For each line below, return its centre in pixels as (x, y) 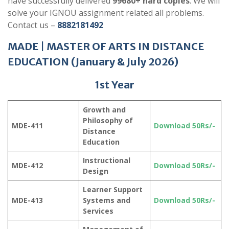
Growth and (104, 110)
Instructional (107, 161)
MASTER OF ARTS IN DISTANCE (125, 47)
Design (96, 171)
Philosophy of (108, 121)
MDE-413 (27, 200)
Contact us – (32, 25)
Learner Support (113, 190)
